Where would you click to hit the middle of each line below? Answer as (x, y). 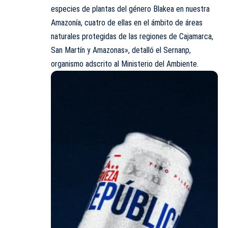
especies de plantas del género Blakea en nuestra (130, 9)
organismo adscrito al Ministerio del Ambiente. (125, 64)
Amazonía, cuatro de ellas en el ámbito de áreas (127, 23)
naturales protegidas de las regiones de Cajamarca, (132, 37)
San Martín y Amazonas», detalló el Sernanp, (121, 50)
